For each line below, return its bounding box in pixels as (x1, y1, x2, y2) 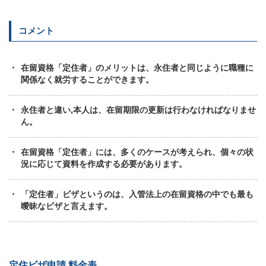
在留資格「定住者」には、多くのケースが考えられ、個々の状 (21, 148, 254, 157)
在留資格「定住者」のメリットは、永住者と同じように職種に (21, 64, 254, 73)
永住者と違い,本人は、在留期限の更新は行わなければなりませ (21, 106, 256, 115)
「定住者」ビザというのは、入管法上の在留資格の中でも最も (21, 190, 254, 199)
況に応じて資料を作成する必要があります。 (21, 160, 188, 169)
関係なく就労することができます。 (21, 75, 154, 85)
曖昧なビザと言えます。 (21, 202, 113, 211)
